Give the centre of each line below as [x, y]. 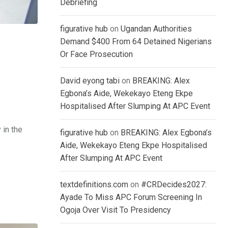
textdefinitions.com [94, 185]
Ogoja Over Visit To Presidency [116, 210]
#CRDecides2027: [174, 185]
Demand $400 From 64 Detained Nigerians [136, 42]
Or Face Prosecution [96, 54]
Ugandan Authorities [156, 29]
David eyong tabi [90, 81]
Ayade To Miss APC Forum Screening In [131, 197]
